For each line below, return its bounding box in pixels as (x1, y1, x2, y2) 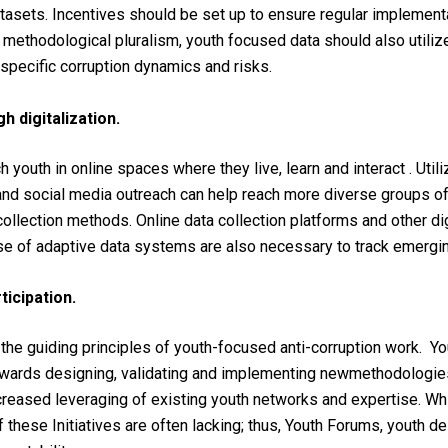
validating (121, 364, 188, 384)
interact (353, 158, 405, 178)
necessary (260, 236, 333, 256)
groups (381, 184, 430, 204)
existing (151, 390, 207, 410)
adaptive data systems (32, 236, 200, 256)
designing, (45, 364, 117, 384)
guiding (27, 338, 78, 358)
